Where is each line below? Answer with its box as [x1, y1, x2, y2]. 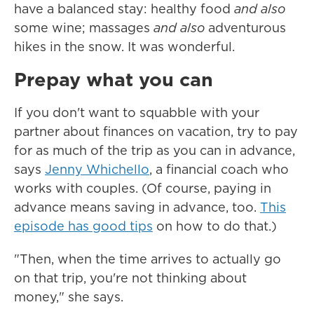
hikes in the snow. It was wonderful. [14, 38, 235, 55]
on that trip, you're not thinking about [14, 269, 247, 287]
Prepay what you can [14, 66, 219, 93]
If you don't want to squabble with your [14, 104, 259, 121]
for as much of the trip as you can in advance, [14, 142, 295, 159]
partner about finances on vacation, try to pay [14, 123, 298, 140]
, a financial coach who [149, 161, 289, 178]
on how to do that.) [153, 217, 277, 235]
